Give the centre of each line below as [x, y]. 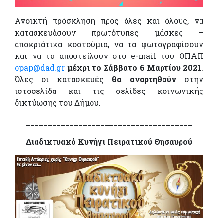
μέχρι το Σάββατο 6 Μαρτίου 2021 [134, 68]
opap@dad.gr [40, 68]
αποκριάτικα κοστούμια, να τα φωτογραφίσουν [109, 44]
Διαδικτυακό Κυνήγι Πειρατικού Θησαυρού [109, 142]
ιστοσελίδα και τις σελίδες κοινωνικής [109, 91]
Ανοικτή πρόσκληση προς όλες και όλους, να [109, 21]
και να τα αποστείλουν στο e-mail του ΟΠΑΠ [109, 56]
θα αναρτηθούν [140, 79]
